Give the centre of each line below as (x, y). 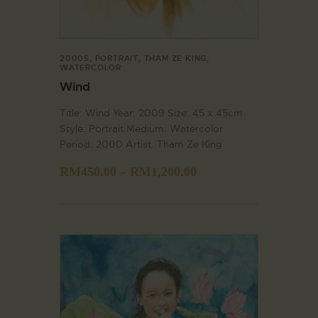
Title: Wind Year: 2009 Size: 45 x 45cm (151, 113)
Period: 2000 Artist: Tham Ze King (141, 144)
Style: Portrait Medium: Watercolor (141, 129)
